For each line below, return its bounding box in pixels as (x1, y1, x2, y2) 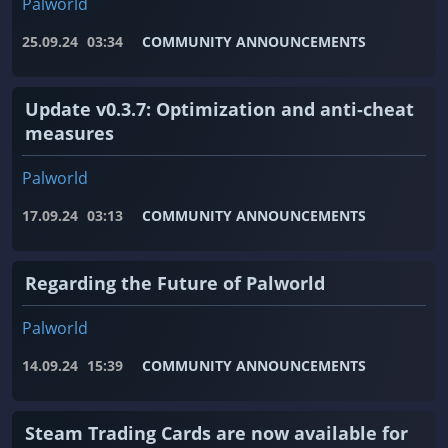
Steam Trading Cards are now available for (25, 421, 408, 446)
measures (25, 121, 114, 146)
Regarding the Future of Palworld (25, 271, 325, 296)
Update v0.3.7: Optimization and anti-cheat (25, 97, 414, 122)
